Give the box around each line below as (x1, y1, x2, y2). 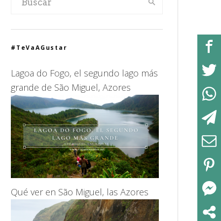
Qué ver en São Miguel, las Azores (11, 186, 148, 198)
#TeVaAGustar (11, 43, 68, 52)
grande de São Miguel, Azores (11, 81, 131, 93)
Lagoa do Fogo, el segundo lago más (11, 67, 158, 79)
